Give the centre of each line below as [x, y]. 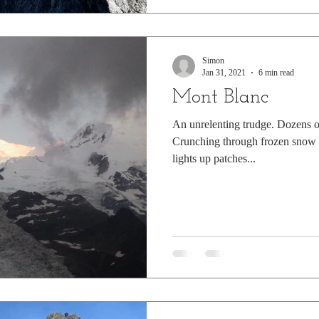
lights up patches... [214, 158]
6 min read [276, 72]
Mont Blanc [220, 97]
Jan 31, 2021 [224, 72]
